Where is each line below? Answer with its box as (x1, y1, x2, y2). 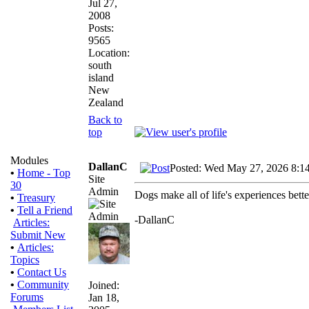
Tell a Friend (17, 204, 72, 216)
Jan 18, (88, 291, 119, 303)
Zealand (88, 96, 123, 108)
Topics (10, 254, 39, 266)
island (88, 71, 114, 83)
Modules (10, 154, 48, 166)
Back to (88, 113, 122, 126)
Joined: (88, 279, 119, 291)
